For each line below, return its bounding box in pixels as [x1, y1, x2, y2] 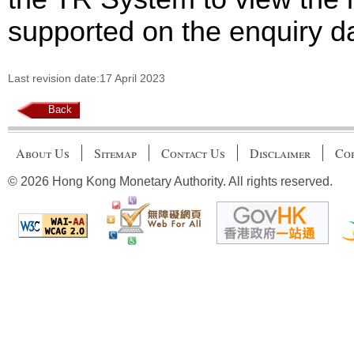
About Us [16, 145, 70, 162]
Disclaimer [250, 145, 311, 162]
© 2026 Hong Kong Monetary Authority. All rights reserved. [8, 175, 333, 189]
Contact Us [161, 145, 225, 162]
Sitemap [94, 145, 137, 162]
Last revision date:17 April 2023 [8, 73, 165, 85]
